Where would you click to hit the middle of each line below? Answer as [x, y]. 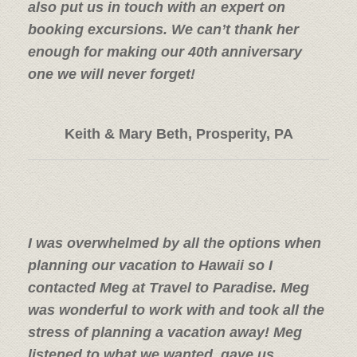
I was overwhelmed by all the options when [175, 243]
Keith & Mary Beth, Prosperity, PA [178, 133]
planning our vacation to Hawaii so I [150, 265]
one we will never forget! [112, 74]
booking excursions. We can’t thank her [163, 29]
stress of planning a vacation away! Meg [165, 332]
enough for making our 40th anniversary [165, 51]
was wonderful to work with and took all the [176, 310]
